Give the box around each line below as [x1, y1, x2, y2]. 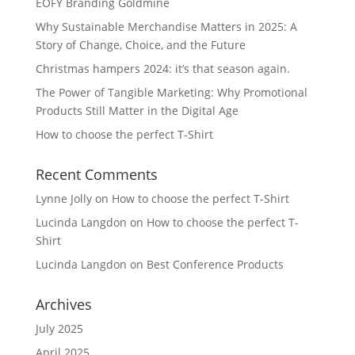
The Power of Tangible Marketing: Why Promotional [35, 85, 307, 101]
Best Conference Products [146, 257, 284, 273]
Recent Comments [35, 165, 158, 185]
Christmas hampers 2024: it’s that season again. [35, 61, 290, 77]
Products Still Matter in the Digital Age [35, 103, 239, 119]
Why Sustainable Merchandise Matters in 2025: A [35, 19, 297, 35]
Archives [35, 295, 92, 315]
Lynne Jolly [35, 191, 92, 207]
